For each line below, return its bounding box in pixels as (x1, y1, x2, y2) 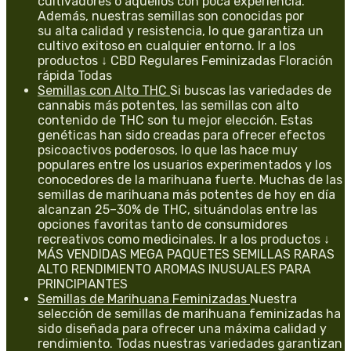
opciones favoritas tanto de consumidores (38, 216, 288, 232)
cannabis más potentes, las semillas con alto (38, 97, 299, 113)
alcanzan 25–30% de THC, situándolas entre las (38, 201, 317, 217)
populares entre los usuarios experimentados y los (38, 157, 331, 172)
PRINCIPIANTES (38, 276, 128, 291)
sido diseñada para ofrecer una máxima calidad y (38, 320, 327, 336)
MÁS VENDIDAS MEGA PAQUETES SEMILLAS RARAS (38, 246, 335, 262)
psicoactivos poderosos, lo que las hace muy (38, 142, 298, 157)
